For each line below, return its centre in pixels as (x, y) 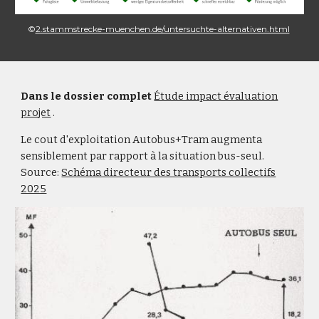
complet (130, 96)
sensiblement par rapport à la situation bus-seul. (143, 156)
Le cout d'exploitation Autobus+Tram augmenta (142, 140)
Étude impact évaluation (216, 96)
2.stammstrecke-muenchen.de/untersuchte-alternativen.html (162, 28)
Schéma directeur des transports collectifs (169, 172)
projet (36, 113)
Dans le (42, 96)
